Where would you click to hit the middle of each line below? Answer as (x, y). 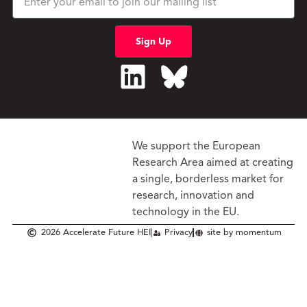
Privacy (179, 233)
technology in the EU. (186, 212)
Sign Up (153, 41)
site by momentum (244, 233)
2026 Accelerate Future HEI (96, 233)
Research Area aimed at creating (213, 163)
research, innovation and (194, 196)
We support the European (197, 146)
